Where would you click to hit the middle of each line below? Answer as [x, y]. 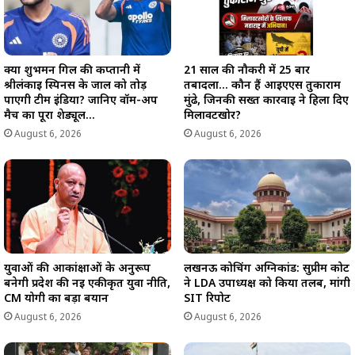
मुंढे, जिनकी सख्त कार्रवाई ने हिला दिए [266, 101]
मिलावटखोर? [212, 116]
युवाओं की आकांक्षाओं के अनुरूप [77, 269]
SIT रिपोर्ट [207, 299]
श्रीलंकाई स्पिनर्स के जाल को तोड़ [75, 86]
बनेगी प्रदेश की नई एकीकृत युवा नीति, [87, 284]
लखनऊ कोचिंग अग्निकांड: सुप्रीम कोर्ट [267, 269]
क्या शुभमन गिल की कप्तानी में [72, 71]
